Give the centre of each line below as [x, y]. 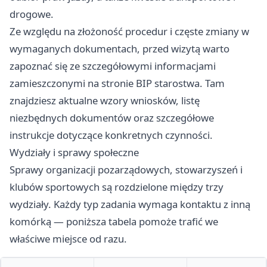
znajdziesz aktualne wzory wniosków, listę [105, 101]
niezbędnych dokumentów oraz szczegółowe [112, 118]
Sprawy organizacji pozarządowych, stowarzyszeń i [126, 170]
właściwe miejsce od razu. [68, 239]
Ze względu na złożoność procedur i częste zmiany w [129, 32]
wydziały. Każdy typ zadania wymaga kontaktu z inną [130, 204]
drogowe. [32, 14]
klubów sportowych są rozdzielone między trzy [117, 187]
